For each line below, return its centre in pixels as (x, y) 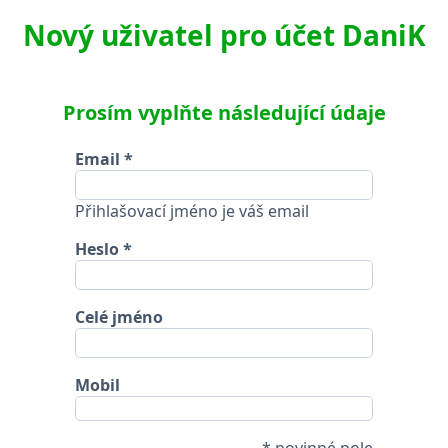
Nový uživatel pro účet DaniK (224, 35)
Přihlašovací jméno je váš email (192, 210)
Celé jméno (119, 316)
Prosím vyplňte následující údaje (224, 112)
